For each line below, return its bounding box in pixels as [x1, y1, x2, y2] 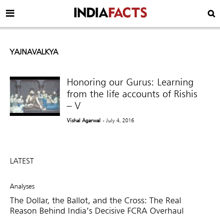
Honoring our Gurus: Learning [67, 76, 194, 88]
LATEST [10, 156, 34, 165]
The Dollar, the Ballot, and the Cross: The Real [10, 194, 181, 205]
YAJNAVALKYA [10, 47, 58, 56]
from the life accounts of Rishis [67, 87, 198, 100]
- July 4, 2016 [103, 116, 135, 124]
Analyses [10, 182, 34, 190]
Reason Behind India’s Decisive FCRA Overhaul [10, 205, 184, 216]
